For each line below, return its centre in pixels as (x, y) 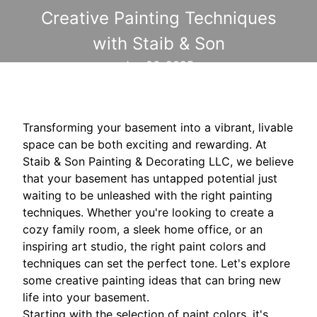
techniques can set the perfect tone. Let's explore (156, 264)
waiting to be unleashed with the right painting (148, 196)
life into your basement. (86, 298)
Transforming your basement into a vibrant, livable (158, 128)
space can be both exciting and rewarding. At (145, 145)
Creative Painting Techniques (158, 18)
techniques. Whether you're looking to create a (148, 213)
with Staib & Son (158, 44)
